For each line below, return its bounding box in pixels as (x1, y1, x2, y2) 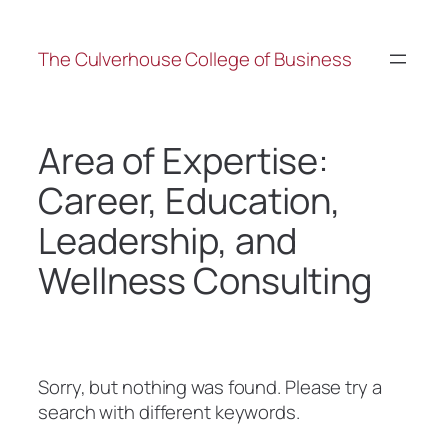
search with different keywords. (38, 399, 300, 426)
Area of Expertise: (38, 136, 330, 186)
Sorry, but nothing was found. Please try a (38, 374, 382, 401)
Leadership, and (38, 216, 297, 266)
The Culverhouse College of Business (38, 45, 352, 72)
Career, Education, (38, 176, 342, 226)
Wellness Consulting (38, 256, 373, 306)
